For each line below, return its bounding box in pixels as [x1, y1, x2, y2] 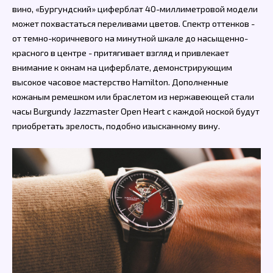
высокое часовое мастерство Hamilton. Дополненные [12, 77, 229, 88]
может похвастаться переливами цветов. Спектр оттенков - [12, 18, 255, 29]
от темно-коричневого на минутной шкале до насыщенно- [12, 33, 248, 44]
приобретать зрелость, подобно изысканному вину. [12, 121, 220, 132]
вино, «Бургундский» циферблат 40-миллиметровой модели [12, 4, 258, 15]
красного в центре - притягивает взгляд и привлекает [12, 48, 229, 58]
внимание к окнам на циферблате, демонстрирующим [12, 62, 232, 73]
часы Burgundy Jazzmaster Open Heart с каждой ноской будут [12, 106, 260, 117]
